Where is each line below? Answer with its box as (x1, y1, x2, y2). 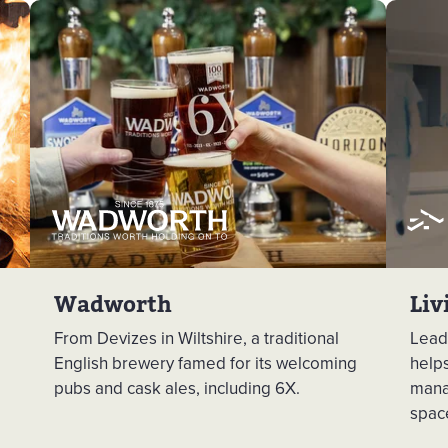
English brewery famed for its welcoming (54, 350, 357, 375)
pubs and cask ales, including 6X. (54, 375, 300, 400)
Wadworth (54, 289, 172, 320)
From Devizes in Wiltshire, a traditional (54, 325, 339, 350)
